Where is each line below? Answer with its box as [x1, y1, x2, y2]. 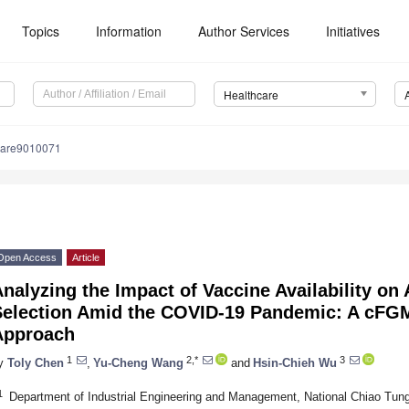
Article [72, 252, 100, 264]
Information [96, 22, 163, 40]
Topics [22, 22, 60, 40]
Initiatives [326, 22, 381, 40]
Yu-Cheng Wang [93, 355, 184, 370]
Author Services [198, 22, 290, 40]
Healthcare [223, 87, 278, 103]
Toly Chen [7, 355, 64, 370]
